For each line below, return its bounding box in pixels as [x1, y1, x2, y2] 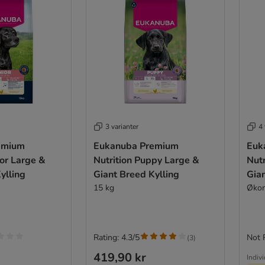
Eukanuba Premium [93, 140, 179, 153]
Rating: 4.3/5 [93, 232, 140, 244]
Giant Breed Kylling [93, 168, 179, 182]
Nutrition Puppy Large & [93, 154, 199, 167]
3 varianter [105, 122, 138, 132]
